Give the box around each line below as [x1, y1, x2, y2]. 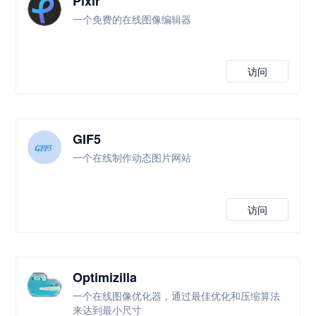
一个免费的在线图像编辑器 [73, 12, 192, 26]
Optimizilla [73, 268, 138, 286]
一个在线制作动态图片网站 [73, 150, 192, 164]
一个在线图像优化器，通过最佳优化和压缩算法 [73, 288, 281, 303]
